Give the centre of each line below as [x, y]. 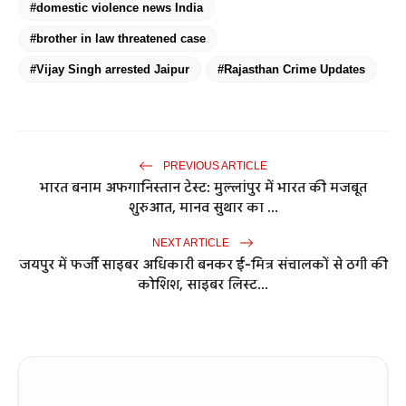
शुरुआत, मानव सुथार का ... [203, 208]
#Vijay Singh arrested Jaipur [110, 70]
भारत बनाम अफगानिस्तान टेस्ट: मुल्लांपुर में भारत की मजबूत [203, 188]
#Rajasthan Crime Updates [291, 70]
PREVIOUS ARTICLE [214, 165]
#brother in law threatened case [118, 39]
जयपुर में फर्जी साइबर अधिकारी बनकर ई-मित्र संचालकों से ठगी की [203, 265]
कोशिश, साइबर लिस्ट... [203, 285]
